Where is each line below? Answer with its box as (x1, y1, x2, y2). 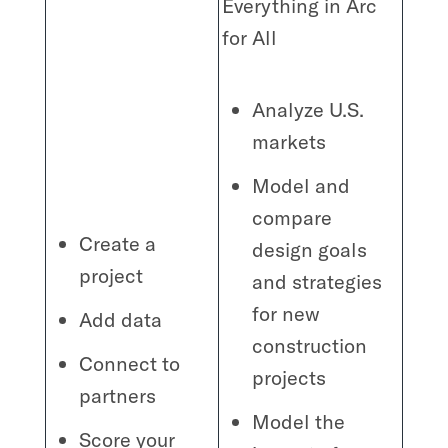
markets (252, 128, 327, 154)
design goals (252, 236, 368, 262)
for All (222, 24, 278, 50)
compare (252, 204, 333, 230)
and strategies (252, 268, 383, 294)
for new (252, 300, 321, 326)
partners (79, 382, 157, 408)
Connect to (79, 350, 181, 376)
